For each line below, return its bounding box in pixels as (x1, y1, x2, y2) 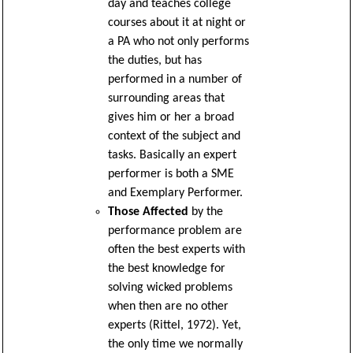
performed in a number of (107, 73, 242, 86)
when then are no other (107, 300, 229, 313)
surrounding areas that (107, 92, 225, 105)
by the (188, 206, 223, 218)
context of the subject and (107, 130, 240, 143)
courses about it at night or (107, 17, 246, 29)
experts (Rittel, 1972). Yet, (107, 319, 241, 332)
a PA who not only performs (107, 35, 249, 48)
